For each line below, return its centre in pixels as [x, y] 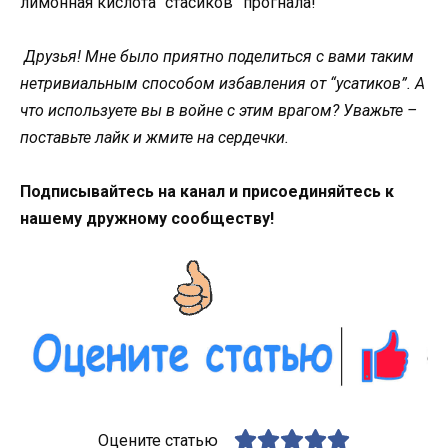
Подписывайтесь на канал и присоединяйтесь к [207, 191]
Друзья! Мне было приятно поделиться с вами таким [219, 56]
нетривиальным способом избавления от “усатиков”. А [222, 83]
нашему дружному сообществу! [147, 218]
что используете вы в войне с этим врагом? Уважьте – [218, 110]
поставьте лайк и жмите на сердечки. [154, 137]
